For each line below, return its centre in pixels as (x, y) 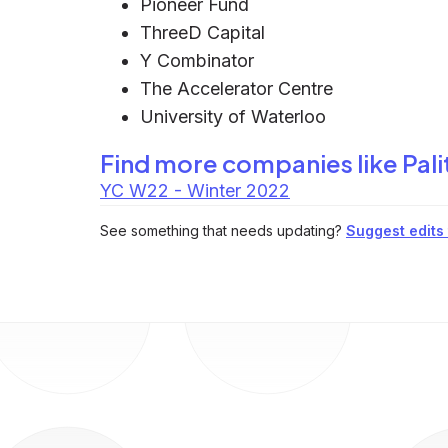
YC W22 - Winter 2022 (195, 190)
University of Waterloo (233, 116)
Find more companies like (251, 163)
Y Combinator (197, 60)
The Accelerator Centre (236, 88)
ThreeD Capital (202, 32)
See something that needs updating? (221, 230)
